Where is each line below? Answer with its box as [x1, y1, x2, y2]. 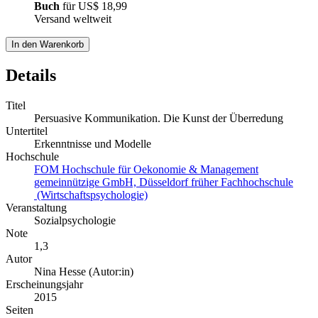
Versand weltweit [34, 13, 111, 26]
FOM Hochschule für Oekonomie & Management [34, 163, 258, 176]
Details [6, 66, 56, 85]
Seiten [6, 304, 33, 317]
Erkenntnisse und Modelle [34, 138, 151, 150]
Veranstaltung [6, 202, 67, 214]
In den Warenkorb [11, 39, 84, 50]
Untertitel [6, 125, 48, 138]
